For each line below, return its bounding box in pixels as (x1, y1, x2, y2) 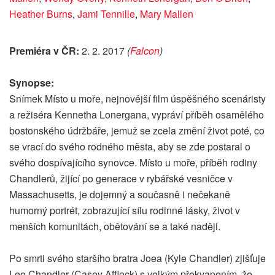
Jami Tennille (77, 7, 135, 21)
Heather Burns (9, 7, 72, 21)
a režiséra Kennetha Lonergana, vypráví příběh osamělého (9, 107, 264, 122)
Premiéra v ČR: (9, 44, 82, 58)
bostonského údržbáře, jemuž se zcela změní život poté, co (9, 123, 265, 138)
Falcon (130, 44, 160, 58)
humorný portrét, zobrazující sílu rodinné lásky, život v (9, 203, 240, 218)
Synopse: (9, 76, 54, 90)
